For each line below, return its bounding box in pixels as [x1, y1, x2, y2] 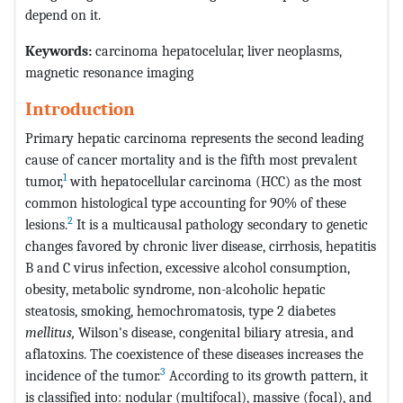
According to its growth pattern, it [166, 366, 368, 384]
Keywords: [25, 41, 92, 59]
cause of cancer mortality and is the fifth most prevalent [25, 150, 357, 168]
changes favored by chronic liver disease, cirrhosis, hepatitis [25, 237, 376, 255]
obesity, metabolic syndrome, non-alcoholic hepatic [25, 280, 326, 298]
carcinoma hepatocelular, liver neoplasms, [92, 41, 342, 59]
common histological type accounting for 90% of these [25, 193, 346, 211]
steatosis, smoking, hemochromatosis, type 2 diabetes [25, 301, 336, 319]
